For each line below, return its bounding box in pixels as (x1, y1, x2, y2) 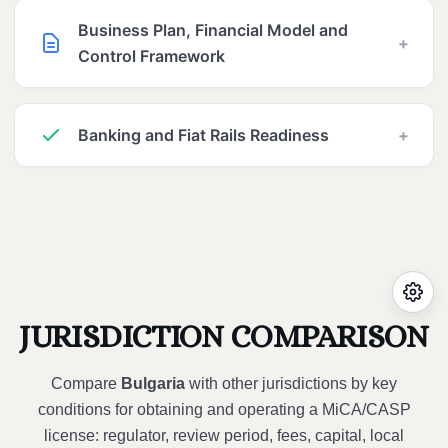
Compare (51, 374, 121, 392)
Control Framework (78, 45, 225, 66)
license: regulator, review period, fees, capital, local (44, 426, 404, 444)
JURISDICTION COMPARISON (19, 317, 429, 354)
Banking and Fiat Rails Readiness (78, 124, 329, 145)
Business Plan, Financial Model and (78, 19, 348, 40)
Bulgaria (121, 374, 185, 392)
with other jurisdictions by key (185, 374, 397, 392)
